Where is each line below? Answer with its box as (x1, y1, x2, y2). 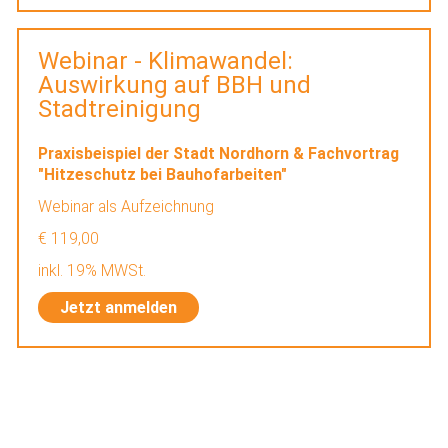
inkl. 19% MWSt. (38, 261, 151, 281)
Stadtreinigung (38, 94, 202, 123)
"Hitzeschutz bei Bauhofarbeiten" (38, 165, 288, 185)
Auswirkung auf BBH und (38, 70, 312, 99)
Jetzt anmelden (59, 297, 177, 317)
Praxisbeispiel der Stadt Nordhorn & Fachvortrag (38, 144, 400, 164)
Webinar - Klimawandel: (38, 46, 294, 75)
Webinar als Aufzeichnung (38, 197, 219, 217)
